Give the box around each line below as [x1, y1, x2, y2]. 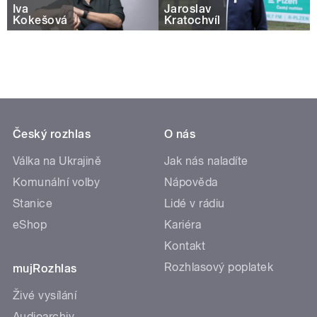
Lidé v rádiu [164, 196, 225, 210]
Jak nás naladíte [164, 154, 248, 168]
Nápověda [164, 175, 218, 189]
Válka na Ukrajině [13, 154, 102, 168]
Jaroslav [164, 2, 212, 16]
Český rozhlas [13, 127, 91, 141]
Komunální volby [13, 175, 100, 189]
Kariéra [164, 217, 202, 231]
